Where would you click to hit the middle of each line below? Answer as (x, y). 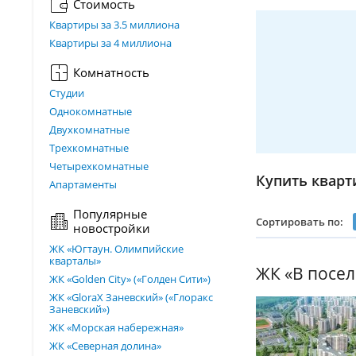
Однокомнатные (91, 111)
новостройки (112, 228)
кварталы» (75, 261)
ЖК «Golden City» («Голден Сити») (130, 279)
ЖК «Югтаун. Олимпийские (116, 249)
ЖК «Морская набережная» (116, 327)
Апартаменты (83, 184)
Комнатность (111, 72)
